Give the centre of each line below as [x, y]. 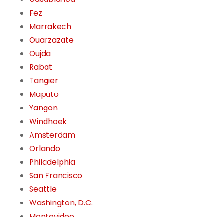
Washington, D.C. [61, 203]
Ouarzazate [51, 40]
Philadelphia [52, 162]
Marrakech [50, 27]
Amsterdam [52, 135]
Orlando [45, 149]
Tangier [44, 81]
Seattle [43, 189]
